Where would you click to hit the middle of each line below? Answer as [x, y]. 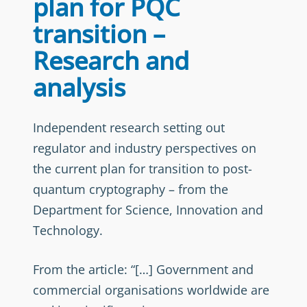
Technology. [68, 230]
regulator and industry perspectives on [145, 148]
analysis [79, 87]
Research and [111, 61]
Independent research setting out [129, 127]
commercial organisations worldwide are [151, 290]
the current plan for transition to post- [143, 169]
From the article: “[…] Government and [143, 269]
